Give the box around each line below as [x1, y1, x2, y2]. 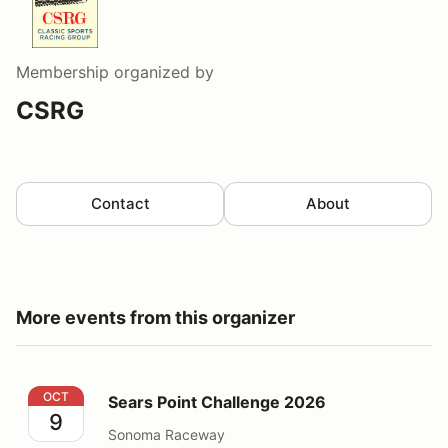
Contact [90, 193, 150, 213]
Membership [16, 61, 109, 82]
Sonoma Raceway [108, 425, 225, 443]
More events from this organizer [16, 306, 295, 328]
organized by [109, 61, 214, 82]
